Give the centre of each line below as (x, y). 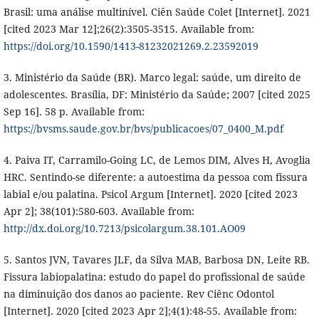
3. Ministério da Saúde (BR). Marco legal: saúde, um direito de (152, 78)
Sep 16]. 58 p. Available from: (74, 112)
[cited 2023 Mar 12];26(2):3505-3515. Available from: (129, 29)
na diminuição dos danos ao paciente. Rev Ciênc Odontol (138, 294)
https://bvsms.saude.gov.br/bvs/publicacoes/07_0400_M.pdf (143, 129)
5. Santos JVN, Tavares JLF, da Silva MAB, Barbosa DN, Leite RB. (156, 260)
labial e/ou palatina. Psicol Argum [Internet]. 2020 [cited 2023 (150, 194)
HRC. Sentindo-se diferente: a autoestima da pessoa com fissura (155, 177)
